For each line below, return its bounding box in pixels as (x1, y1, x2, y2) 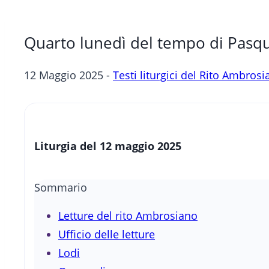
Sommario (34, 180, 87, 195)
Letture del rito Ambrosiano (58, 208, 198, 223)
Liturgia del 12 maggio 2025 (34, 139, 181, 154)
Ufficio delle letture (58, 227, 155, 242)
